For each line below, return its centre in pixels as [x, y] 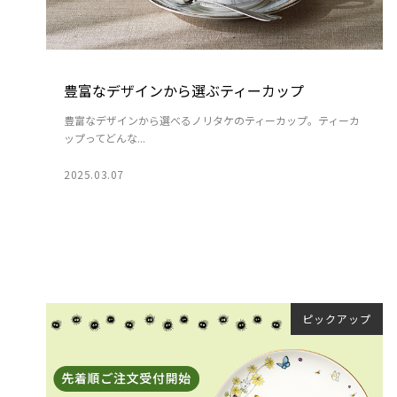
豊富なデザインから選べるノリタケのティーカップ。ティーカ [212, 120]
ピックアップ [337, 318]
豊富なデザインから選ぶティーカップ [184, 90]
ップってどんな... [105, 137]
